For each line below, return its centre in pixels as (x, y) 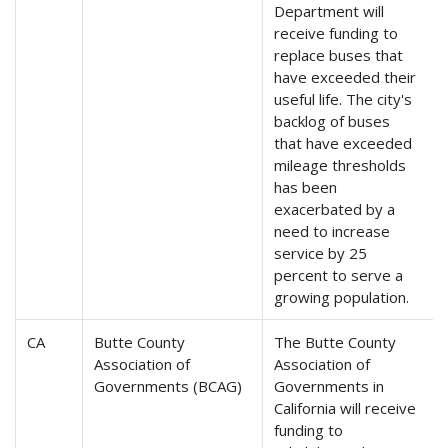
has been (306, 187)
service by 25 (321, 253)
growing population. (342, 297)
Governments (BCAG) (168, 386)
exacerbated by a (335, 209)
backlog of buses (332, 121)
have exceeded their (345, 77)
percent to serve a (339, 275)
